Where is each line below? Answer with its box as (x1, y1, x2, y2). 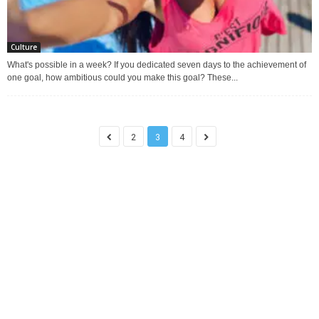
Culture (11, 41, 37, 52)
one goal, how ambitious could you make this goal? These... (7, 72, 238, 83)
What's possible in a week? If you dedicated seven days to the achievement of (7, 59, 306, 70)
